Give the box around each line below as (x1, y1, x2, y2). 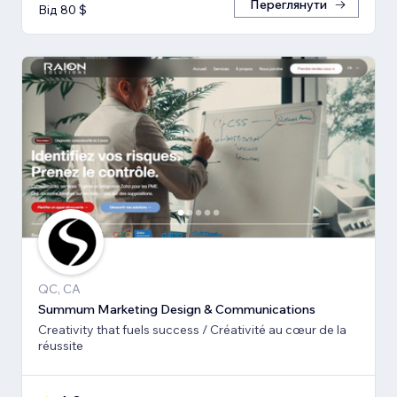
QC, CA (38, 280, 81, 297)
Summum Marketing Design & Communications (38, 300, 315, 317)
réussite (38, 337, 83, 354)
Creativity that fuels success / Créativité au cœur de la (38, 321, 346, 338)
